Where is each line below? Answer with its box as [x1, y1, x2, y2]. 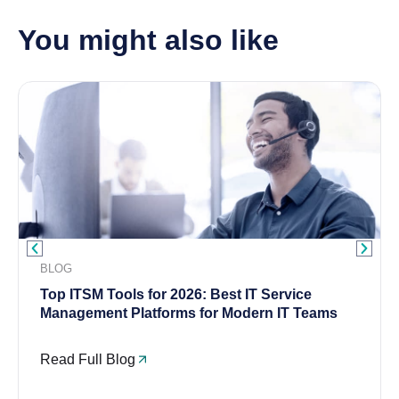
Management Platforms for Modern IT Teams [40, 305, 338, 321]
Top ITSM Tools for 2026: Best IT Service [40, 286, 312, 302]
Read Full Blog [40, 351, 135, 367]
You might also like [18, 23, 279, 56]
